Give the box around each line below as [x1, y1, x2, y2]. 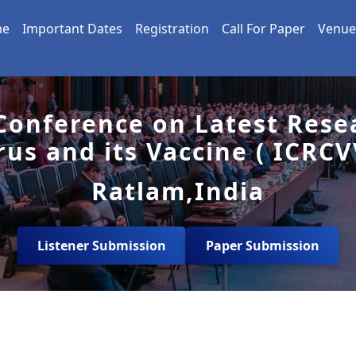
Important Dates [22, 20, 122, 38]
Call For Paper [222, 20, 305, 38]
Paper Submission [205, 237, 319, 255]
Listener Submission [37, 237, 166, 255]
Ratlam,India [91, 175, 265, 208]
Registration [135, 20, 209, 38]
